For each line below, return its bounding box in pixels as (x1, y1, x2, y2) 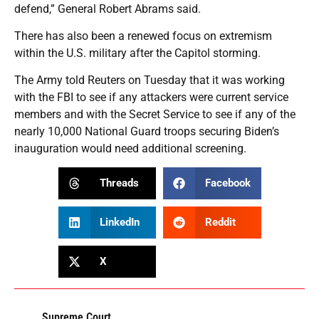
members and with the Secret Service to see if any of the (14, 107, 296, 121)
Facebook (204, 177, 251, 190)
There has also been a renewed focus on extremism (14, 28, 272, 43)
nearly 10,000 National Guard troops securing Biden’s (14, 124, 279, 138)
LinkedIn (100, 216, 140, 229)
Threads (100, 177, 139, 190)
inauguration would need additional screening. (14, 141, 246, 155)
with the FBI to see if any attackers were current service (14, 90, 288, 104)
